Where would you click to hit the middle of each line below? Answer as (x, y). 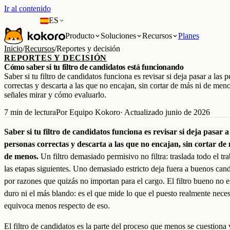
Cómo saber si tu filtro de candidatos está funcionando (94, 67)
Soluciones (118, 36)
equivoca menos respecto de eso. (57, 206)
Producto (80, 36)
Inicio (13, 49)
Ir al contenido (27, 8)
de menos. (21, 156)
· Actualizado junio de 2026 (165, 112)
